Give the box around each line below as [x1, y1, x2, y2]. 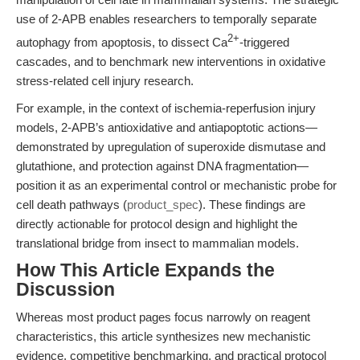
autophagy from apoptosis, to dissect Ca [16, 35, 227, 49]
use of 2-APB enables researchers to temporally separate [16, 12, 317, 26]
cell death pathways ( [16, 198, 127, 211]
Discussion [16, 280, 115, 300]
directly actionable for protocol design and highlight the [16, 217, 297, 231]
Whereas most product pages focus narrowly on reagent [16, 310, 310, 324]
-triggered [239, 35, 289, 49]
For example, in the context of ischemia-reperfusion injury [16, 101, 316, 115]
